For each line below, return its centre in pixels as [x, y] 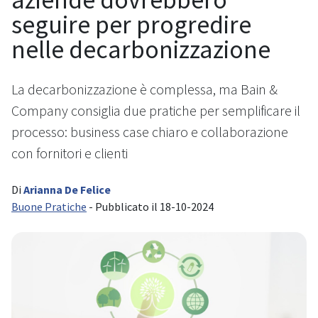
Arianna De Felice [67, 190]
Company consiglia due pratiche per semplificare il [156, 111]
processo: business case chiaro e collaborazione [150, 132]
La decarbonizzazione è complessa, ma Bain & [144, 89]
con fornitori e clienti [70, 153]
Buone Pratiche [49, 207]
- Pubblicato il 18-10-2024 [150, 207]
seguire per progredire [131, 25]
